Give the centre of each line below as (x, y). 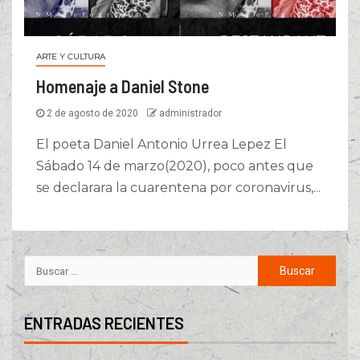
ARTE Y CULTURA (71, 57)
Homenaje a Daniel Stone (123, 86)
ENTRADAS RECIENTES (104, 323)
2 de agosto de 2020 (92, 114)
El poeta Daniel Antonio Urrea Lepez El (162, 145)
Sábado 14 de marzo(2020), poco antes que (175, 166)
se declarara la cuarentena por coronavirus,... (178, 188)
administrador (190, 114)
